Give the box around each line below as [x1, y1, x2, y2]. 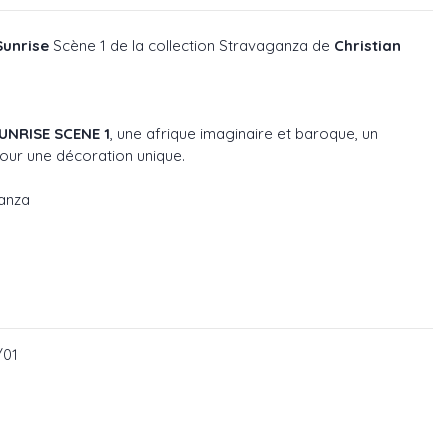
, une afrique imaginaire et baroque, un [110, 124, 378, 143]
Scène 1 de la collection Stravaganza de [49, 36, 334, 55]
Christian [334, 36, 401, 55]
